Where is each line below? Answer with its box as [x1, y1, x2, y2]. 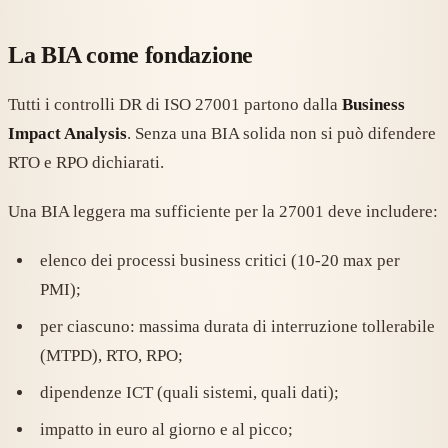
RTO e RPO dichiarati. [8, 153, 164, 173]
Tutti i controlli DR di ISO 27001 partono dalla [8, 95, 342, 115]
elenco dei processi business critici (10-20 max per [40, 251, 400, 271]
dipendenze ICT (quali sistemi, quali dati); [40, 383, 339, 403]
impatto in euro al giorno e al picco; [40, 420, 293, 440]
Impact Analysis [8, 124, 127, 144]
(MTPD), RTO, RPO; [40, 346, 183, 366]
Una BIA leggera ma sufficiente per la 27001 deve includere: [8, 202, 438, 222]
